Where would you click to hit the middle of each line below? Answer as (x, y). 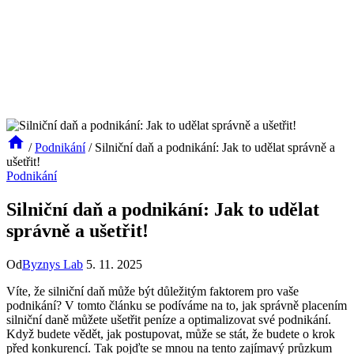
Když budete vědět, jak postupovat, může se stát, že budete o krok (171, 333)
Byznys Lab (53, 264)
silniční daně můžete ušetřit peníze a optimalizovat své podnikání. (169, 319)
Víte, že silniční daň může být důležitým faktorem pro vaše (153, 291)
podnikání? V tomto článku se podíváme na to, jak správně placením (177, 305)
